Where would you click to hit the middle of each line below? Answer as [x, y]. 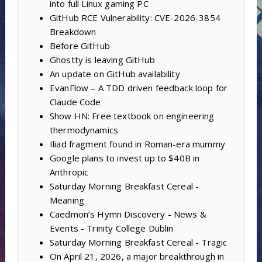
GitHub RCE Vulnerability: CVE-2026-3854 [135, 18]
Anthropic [69, 172]
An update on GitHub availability [115, 74]
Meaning [67, 200]
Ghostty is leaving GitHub [102, 60]
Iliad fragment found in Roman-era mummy [137, 144]
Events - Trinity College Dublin [111, 228]
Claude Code [75, 102]
